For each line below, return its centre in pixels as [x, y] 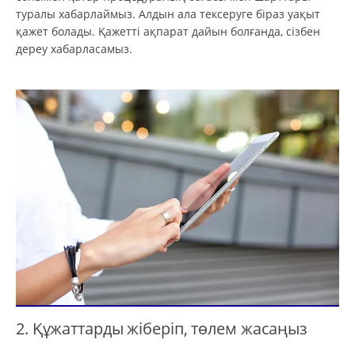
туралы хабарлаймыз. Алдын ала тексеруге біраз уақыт [168, 13]
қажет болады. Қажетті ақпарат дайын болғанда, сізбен [168, 31]
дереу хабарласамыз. [74, 48]
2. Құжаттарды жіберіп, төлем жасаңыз [162, 328]
